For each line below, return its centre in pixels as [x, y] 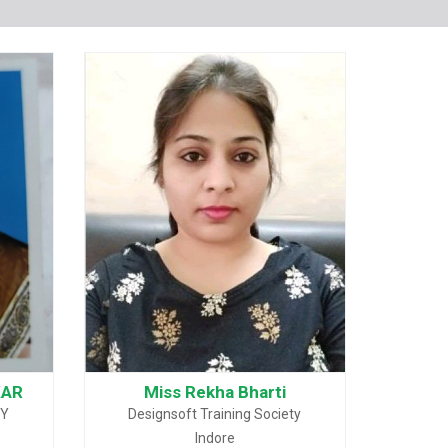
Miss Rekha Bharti [214, 392]
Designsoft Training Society [215, 414]
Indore [214, 438]
